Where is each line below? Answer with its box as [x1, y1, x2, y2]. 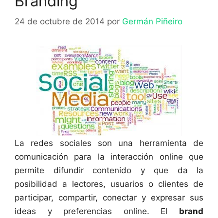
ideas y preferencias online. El [15, 206, 179, 216]
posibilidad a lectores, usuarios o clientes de [15, 179, 203, 189]
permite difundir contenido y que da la [15, 165, 203, 175]
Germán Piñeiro [122, 16, 182, 26]
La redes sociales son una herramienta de [15, 138, 203, 148]
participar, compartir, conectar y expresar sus [15, 192, 203, 202]
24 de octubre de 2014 [15, 16, 105, 26]
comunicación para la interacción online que [15, 151, 203, 162]
